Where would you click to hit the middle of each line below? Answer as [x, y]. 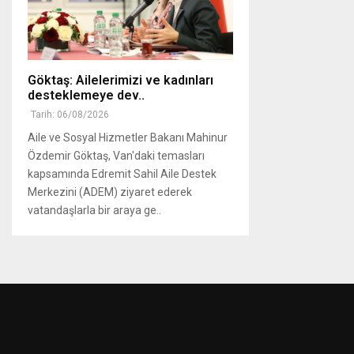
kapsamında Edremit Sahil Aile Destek [122, 173]
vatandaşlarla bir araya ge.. [94, 210]
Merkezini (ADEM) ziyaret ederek [110, 192]
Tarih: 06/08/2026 [70, 114]
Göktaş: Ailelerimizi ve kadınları [121, 80]
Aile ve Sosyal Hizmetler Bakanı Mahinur [128, 137]
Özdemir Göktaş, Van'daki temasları [116, 155]
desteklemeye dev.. [86, 95]
